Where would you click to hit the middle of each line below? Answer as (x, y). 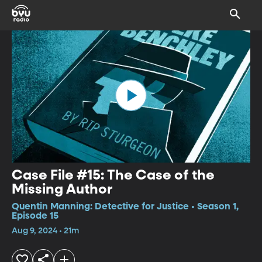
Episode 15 (35, 216)
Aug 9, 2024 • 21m (45, 231)
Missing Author (62, 189)
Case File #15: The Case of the (113, 175)
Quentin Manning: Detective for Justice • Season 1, (125, 207)
